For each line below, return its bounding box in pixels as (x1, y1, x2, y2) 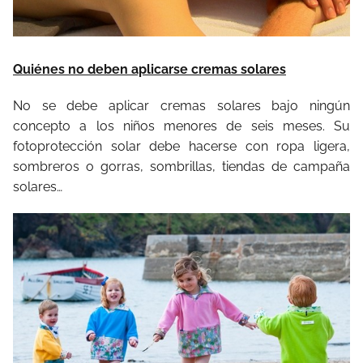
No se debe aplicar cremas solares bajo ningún (13, 98, 350, 114)
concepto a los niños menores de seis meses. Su (13, 118, 350, 135)
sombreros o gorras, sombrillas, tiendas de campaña (13, 159, 350, 175)
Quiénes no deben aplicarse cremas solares (13, 62, 286, 78)
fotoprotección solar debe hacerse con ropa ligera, (13, 139, 350, 155)
